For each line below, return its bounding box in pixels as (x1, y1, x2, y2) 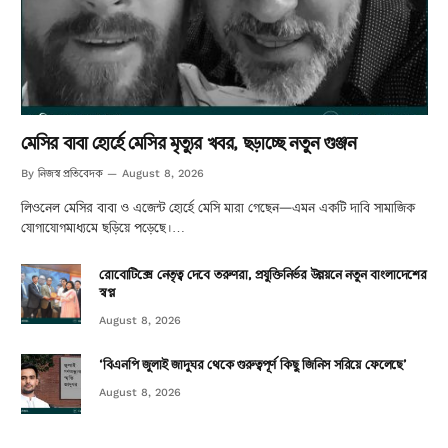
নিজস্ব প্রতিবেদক (38, 165, 103, 181)
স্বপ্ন (99, 283, 115, 301)
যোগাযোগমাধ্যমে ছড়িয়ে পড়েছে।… (21, 218, 185, 236)
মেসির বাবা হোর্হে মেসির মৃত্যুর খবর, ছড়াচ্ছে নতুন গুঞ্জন (21, 129, 357, 155)
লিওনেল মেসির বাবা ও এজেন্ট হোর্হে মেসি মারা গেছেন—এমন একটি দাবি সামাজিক (21, 198, 415, 216)
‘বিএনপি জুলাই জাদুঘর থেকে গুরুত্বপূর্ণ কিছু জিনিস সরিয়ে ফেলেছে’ (99, 355, 407, 373)
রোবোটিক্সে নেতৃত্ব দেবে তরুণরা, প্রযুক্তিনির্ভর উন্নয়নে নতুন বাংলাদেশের (99, 265, 427, 283)
